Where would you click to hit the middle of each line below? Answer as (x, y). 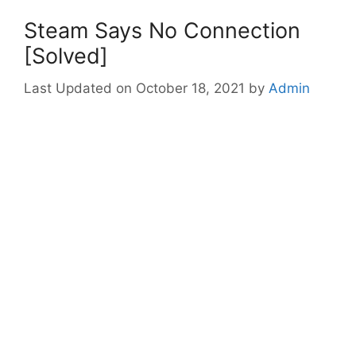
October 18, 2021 (190, 88)
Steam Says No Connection (162, 31)
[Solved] (66, 56)
